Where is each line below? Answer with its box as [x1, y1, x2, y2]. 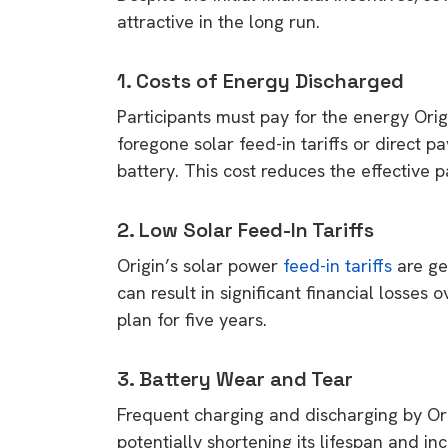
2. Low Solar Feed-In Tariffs [117, 216, 374, 243]
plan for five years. [117, 307, 267, 331]
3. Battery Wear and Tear [117, 365, 353, 392]
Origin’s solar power [117, 253, 283, 277]
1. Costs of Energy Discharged [117, 67, 404, 94]
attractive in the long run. [117, 9, 320, 33]
